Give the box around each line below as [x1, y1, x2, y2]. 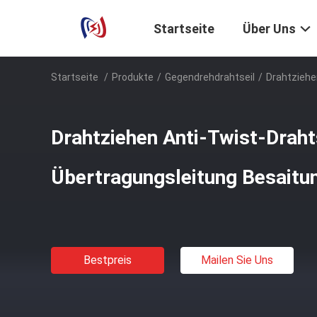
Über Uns [243, 21, 296, 37]
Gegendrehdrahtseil [165, 71, 255, 83]
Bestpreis [83, 253, 132, 267]
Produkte [112, 71, 154, 83]
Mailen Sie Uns [201, 253, 273, 267]
